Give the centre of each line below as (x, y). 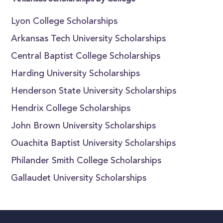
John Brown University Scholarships (84, 126)
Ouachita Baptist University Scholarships (94, 144)
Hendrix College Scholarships (71, 109)
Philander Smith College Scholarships (86, 161)
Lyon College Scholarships (64, 22)
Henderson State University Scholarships (94, 92)
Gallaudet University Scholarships (79, 179)
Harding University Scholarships (76, 74)
